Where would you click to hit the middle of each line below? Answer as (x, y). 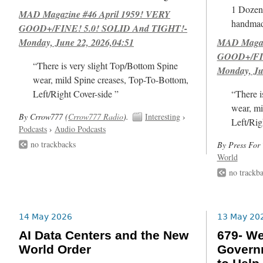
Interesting (163, 116)
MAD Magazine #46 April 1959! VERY (95, 14)
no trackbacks (53, 144)
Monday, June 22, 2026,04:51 (77, 42)
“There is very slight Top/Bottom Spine (106, 65)
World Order (55, 250)
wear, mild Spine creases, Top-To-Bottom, (111, 80)
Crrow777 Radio (96, 116)
